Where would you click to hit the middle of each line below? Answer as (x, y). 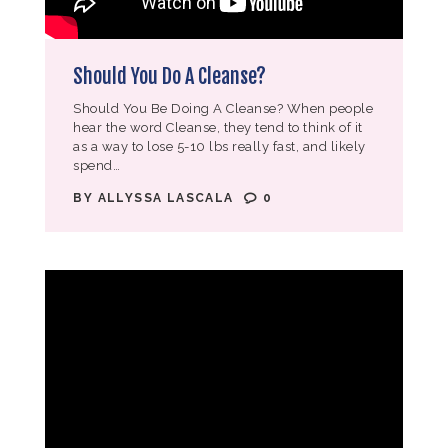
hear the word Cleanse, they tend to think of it (218, 128)
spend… (97, 166)
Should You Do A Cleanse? (170, 76)
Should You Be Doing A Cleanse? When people (223, 109)
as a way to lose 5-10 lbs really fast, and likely (219, 147)
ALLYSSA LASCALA (167, 198)
